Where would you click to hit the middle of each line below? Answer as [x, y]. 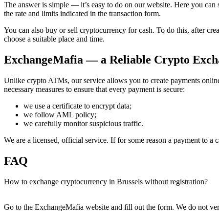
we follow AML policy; [60, 115]
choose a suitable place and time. [54, 39]
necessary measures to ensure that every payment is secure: [94, 89]
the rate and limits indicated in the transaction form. [82, 14]
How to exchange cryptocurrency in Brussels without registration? [106, 181]
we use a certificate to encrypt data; [77, 106]
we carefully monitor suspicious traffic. [83, 124]
